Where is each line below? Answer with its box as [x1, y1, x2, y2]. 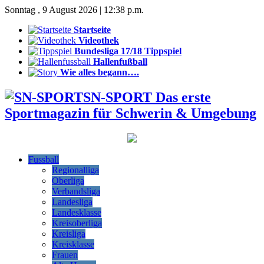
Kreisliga [52, 228, 85, 239]
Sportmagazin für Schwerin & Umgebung [5, 105, 256, 121]
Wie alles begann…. [60, 67, 139, 77]
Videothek [78, 35, 119, 45]
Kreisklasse [52, 239, 94, 249]
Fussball [28, 154, 59, 164]
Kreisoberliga [52, 217, 102, 228]
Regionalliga [52, 164, 99, 175]
